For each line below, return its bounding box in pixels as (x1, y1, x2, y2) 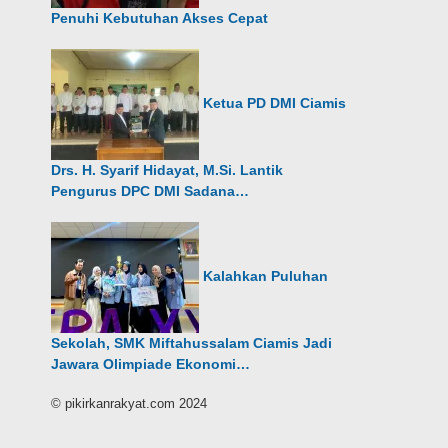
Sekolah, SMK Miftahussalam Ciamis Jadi (51, 335, 333, 351)
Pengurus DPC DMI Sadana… (51, 183, 250, 199)
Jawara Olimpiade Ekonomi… (51, 356, 251, 372)
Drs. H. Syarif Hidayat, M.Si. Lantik (51, 162, 284, 178)
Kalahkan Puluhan (203, 268, 329, 285)
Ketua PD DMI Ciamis (203, 95, 347, 112)
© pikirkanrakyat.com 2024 (51, 396, 208, 411)
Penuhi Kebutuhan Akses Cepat (51, 10, 269, 26)
